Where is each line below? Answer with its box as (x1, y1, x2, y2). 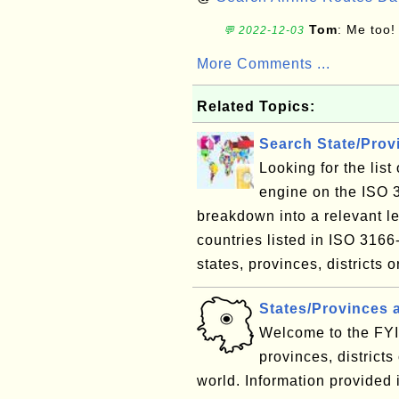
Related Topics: (197, 99, 315, 114)
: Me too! (338, 22, 395, 37)
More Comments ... (197, 56, 330, 71)
